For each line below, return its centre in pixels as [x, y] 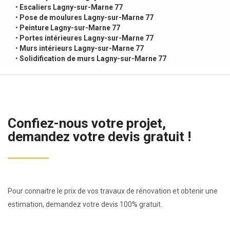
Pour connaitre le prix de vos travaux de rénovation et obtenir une [113, 191]
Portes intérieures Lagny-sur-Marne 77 [87, 38]
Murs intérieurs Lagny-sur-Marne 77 [82, 48]
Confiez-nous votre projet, [87, 123]
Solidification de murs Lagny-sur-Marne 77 [93, 58]
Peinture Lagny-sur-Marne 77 [70, 27]
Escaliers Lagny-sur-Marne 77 [71, 7]
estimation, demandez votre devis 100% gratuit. [85, 204]
